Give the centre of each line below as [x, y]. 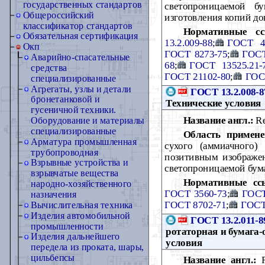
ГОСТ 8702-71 [195, 204]
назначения [54, 195]
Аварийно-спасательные [80, 57]
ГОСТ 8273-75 [196, 54]
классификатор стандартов [77, 25]
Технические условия [214, 103]
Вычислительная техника [82, 205]
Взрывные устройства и [80, 163]
